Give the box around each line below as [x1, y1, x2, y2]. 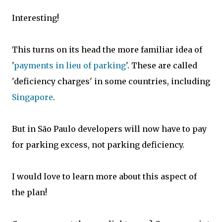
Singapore [12, 92, 53, 103]
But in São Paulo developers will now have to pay [12, 124, 207, 134]
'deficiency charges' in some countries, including [12, 76, 210, 87]
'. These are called [126, 60, 197, 71]
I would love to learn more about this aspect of [12, 171, 197, 182]
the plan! [12, 187, 47, 198]
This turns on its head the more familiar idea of [12, 45, 202, 55]
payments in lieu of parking [14, 60, 126, 71]
